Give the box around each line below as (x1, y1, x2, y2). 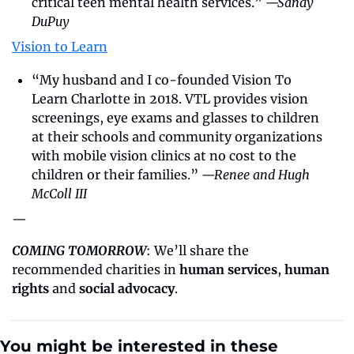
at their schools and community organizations (32, 128, 322, 145)
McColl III (32, 185, 87, 201)
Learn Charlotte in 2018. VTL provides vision (32, 90, 308, 107)
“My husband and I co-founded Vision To (32, 71, 292, 88)
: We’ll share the (146, 242, 249, 258)
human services (179, 261, 277, 277)
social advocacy (79, 280, 175, 296)
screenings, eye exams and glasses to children (32, 109, 319, 126)
